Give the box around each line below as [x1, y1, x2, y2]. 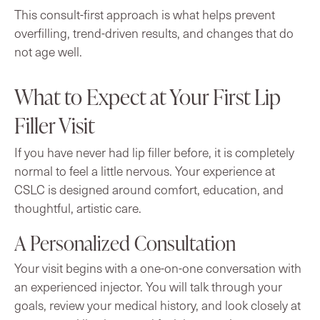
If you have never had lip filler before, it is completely [14, 143, 294, 161]
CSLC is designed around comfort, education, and [14, 180, 284, 198]
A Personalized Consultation [14, 229, 236, 256]
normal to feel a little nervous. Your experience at [14, 161, 275, 179]
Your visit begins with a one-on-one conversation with [14, 259, 301, 276]
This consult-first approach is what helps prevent [14, 5, 275, 23]
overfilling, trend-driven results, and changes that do [14, 24, 294, 41]
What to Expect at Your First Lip [14, 81, 281, 111]
